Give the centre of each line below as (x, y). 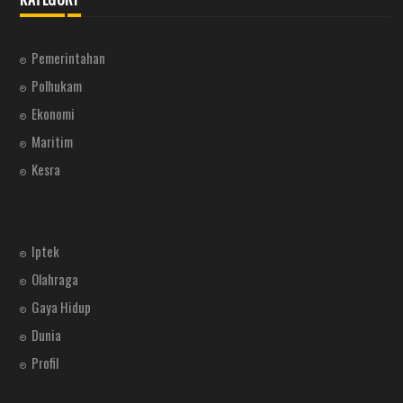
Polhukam (57, 85)
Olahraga (55, 278)
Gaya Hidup (61, 306)
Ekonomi (53, 113)
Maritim (52, 141)
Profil (45, 362)
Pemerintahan (68, 57)
